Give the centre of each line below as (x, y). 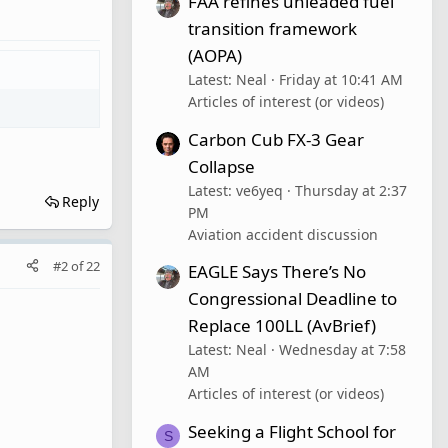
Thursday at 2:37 (351, 190)
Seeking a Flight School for (292, 432)
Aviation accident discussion (283, 234)
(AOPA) (215, 55)
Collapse (221, 166)
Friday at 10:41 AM (341, 79)
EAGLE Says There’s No (277, 272)
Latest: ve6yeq (235, 190)
